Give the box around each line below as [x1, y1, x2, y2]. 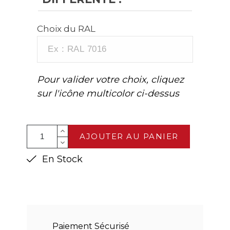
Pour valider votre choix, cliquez [37, 73, 184, 85]
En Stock [37, 153, 83, 165]
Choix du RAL [37, 23, 96, 34]
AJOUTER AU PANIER [80, 131, 179, 141]
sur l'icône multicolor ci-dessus [37, 87, 180, 99]
